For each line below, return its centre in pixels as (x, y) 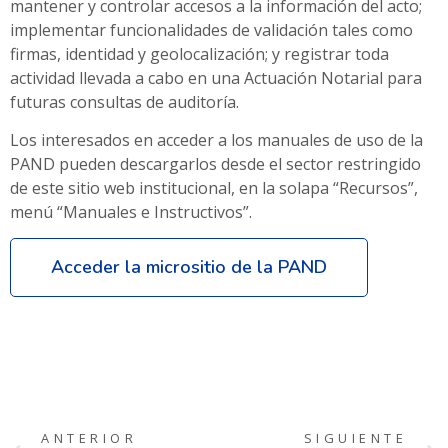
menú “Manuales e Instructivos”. (131, 212)
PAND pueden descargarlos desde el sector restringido (215, 164)
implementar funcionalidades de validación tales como (211, 29)
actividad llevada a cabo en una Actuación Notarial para (216, 77)
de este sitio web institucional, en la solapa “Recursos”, (214, 188)
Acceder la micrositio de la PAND (189, 267)
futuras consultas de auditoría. (124, 101)
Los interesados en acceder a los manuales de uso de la (216, 140)
